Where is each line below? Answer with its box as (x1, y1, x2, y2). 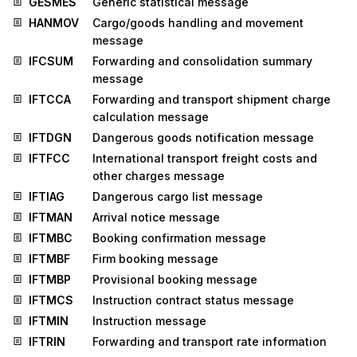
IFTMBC (29, 230, 73, 245)
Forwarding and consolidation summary (92, 53, 312, 68)
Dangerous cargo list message (92, 189, 263, 203)
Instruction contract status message (92, 292, 294, 307)
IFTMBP (29, 272, 71, 286)
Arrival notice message (92, 210, 220, 224)
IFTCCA (29, 92, 71, 106)
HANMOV (29, 15, 79, 29)
